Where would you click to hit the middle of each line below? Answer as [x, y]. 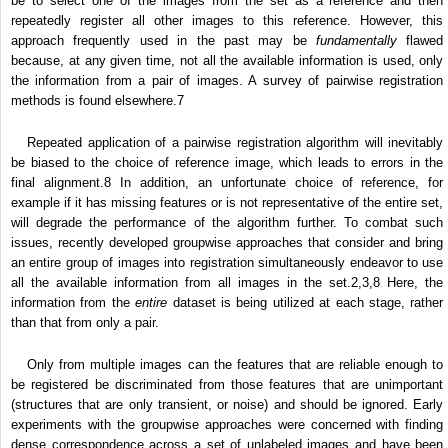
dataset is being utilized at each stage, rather [305, 303]
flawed [420, 41]
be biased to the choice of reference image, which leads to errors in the [227, 163]
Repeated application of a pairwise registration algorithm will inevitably [235, 143]
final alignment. [57, 183]
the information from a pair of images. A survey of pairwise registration [227, 81]
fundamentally [357, 41]
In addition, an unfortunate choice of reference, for [277, 183]
